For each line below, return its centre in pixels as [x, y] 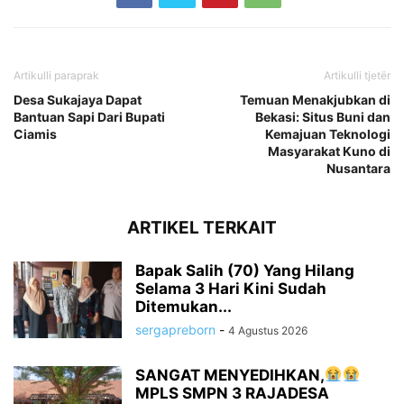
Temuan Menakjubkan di [315, 99]
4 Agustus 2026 [268, 330]
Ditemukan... [184, 306]
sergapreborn [175, 329]
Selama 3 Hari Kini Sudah [231, 288]
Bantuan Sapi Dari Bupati [89, 116]
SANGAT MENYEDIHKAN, [230, 375]
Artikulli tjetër [357, 75]
